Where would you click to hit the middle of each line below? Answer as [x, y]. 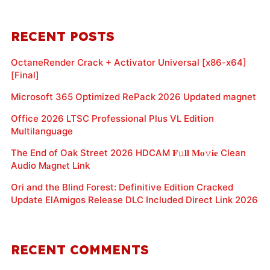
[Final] [25, 75]
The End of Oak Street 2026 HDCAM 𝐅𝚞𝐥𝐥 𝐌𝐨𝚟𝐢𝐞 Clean [128, 152]
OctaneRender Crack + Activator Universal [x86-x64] [128, 62]
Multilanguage [42, 131]
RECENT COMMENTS [80, 249]
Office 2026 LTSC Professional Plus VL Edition [112, 118]
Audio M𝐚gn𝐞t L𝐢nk [50, 165]
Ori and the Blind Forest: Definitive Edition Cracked [122, 187]
